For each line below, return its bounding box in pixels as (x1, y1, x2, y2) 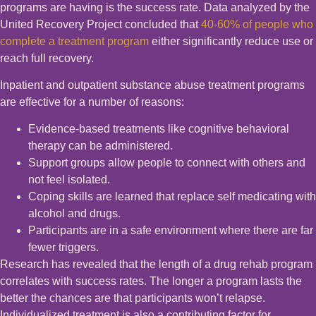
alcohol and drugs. (28, 207, 121, 220)
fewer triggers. (28, 241, 99, 254)
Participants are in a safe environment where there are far (28, 224, 313, 237)
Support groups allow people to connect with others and (28, 157, 305, 169)
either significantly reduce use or (149, 35, 313, 47)
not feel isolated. (28, 174, 110, 186)
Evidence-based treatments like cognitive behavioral (28, 123, 289, 135)
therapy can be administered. (28, 140, 173, 152)
